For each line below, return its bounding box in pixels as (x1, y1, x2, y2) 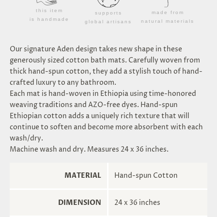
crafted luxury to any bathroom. (10, 77, 116, 87)
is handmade (29, 16, 69, 22)
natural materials (141, 18, 195, 24)
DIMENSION (58, 198, 101, 207)
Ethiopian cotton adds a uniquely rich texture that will (10, 111, 189, 121)
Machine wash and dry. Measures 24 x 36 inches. (10, 144, 169, 154)
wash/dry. (10, 133, 43, 143)
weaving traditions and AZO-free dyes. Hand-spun (10, 100, 178, 109)
